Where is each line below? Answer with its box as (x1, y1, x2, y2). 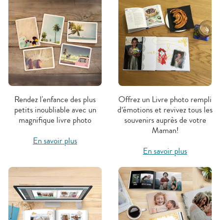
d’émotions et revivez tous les (117, 103, 213, 116)
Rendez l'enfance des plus (14, 93, 96, 106)
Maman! (151, 124, 179, 137)
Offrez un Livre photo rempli (118, 93, 212, 106)
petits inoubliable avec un (14, 103, 96, 116)
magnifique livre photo (19, 113, 91, 126)
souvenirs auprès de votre (124, 113, 206, 126)
